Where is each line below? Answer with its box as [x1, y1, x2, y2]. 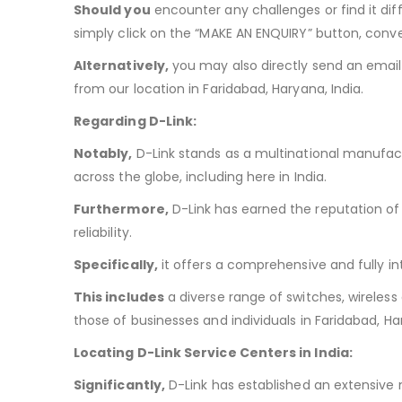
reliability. [74, 223, 132, 242]
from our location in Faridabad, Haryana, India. [74, 80, 364, 99]
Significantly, [74, 376, 165, 395]
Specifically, [74, 256, 158, 275]
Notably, [74, 144, 133, 163]
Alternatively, [74, 57, 169, 75]
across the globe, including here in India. [74, 168, 327, 187]
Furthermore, [74, 200, 169, 219]
